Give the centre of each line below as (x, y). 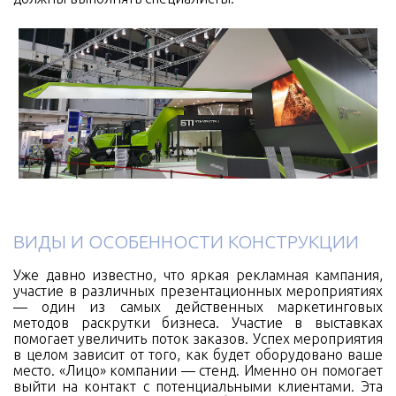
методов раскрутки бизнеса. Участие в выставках (198, 322)
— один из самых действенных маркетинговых (198, 306)
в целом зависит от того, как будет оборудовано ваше (198, 354)
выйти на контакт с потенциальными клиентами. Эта (198, 386)
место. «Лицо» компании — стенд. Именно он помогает (198, 370)
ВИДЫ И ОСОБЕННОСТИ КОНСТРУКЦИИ (186, 241)
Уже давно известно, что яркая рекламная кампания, (198, 274)
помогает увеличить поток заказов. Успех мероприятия (198, 338)
